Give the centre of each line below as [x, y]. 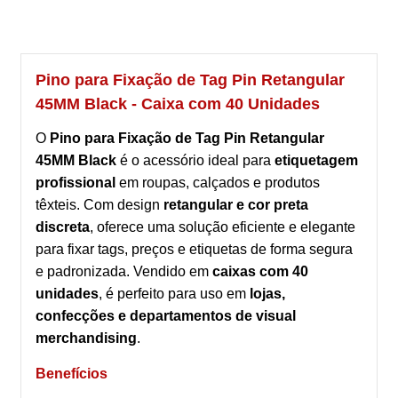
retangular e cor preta [236, 205]
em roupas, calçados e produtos [218, 183]
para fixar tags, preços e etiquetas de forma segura [194, 250]
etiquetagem [316, 161]
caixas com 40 [260, 272]
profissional [76, 183]
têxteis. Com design [99, 205]
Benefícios [72, 374]
